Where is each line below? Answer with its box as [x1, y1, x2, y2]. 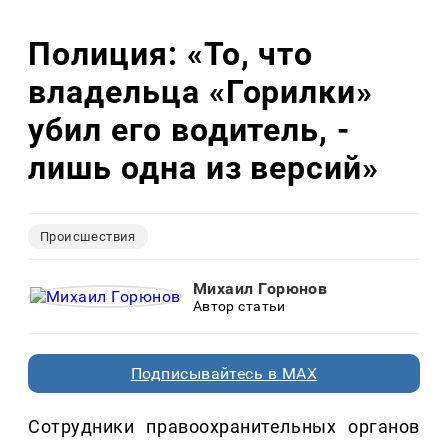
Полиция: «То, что [28, 34, 314, 73]
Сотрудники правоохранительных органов [28, 416, 420, 438]
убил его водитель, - [28, 110, 351, 149]
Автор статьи [192, 298, 286, 315]
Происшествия [40, 229, 136, 245]
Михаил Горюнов [192, 279, 328, 299]
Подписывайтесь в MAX [130, 364, 318, 384]
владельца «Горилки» [28, 72, 374, 111]
